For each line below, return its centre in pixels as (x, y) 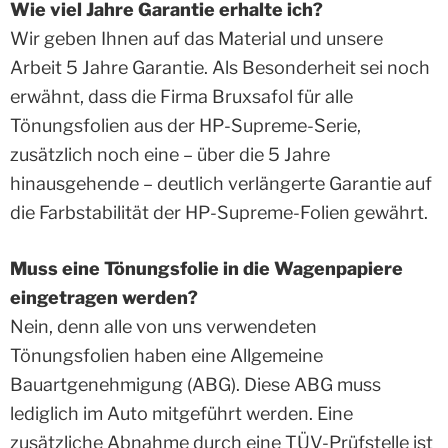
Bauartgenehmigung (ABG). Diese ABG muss (195, 384)
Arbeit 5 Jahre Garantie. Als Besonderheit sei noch (220, 67)
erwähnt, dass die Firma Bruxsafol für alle (181, 96)
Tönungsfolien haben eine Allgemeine (166, 355)
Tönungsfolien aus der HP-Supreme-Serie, (185, 125)
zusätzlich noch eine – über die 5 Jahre (170, 154)
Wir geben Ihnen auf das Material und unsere (196, 38)
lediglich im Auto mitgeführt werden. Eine (181, 413)
